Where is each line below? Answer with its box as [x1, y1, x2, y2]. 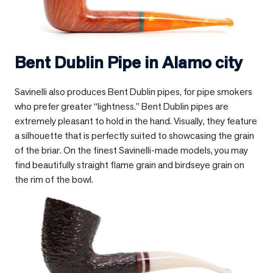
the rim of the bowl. [15, 172, 93, 186]
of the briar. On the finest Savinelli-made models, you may [15, 143, 248, 157]
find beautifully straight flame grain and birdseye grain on [15, 158, 244, 171]
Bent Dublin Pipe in [15, 51, 162, 73]
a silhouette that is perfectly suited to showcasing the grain [15, 129, 254, 142]
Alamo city [162, 51, 243, 73]
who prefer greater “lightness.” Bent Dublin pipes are [15, 99, 229, 113]
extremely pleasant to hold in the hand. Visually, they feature [15, 114, 257, 127]
